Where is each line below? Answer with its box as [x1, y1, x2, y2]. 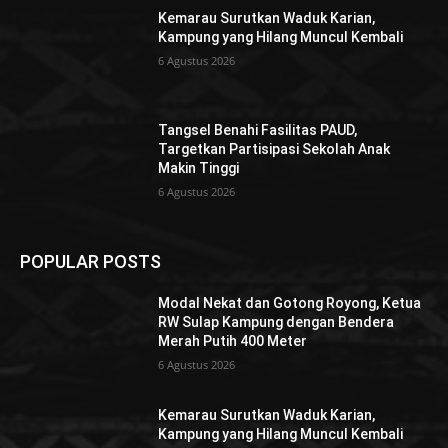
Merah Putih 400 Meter [158, 333, 308, 350]
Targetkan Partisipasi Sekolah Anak [158, 140, 391, 157]
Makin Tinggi [158, 159, 240, 176]
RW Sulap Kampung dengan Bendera [158, 314, 395, 331]
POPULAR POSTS [20, 251, 161, 273]
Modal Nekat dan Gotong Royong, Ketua [158, 295, 422, 312]
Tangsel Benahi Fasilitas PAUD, [158, 121, 358, 138]
